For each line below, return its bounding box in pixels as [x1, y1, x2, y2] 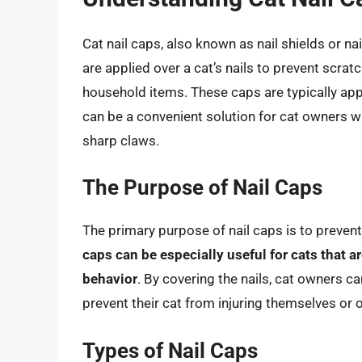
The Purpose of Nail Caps [82, 175, 322, 200]
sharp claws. [82, 132, 159, 149]
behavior [82, 271, 137, 288]
